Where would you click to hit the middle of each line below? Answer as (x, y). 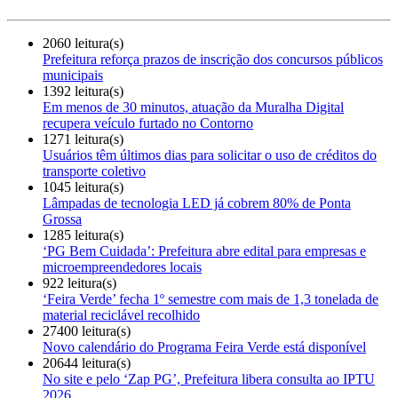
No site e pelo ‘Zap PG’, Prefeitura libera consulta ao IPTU (209, 378)
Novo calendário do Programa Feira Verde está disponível (204, 346)
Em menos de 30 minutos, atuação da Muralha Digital (193, 107)
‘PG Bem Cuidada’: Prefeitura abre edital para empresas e (204, 251)
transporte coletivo (94, 171)
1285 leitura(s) (83, 235)
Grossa (62, 219)
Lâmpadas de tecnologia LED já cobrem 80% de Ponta (197, 203)
